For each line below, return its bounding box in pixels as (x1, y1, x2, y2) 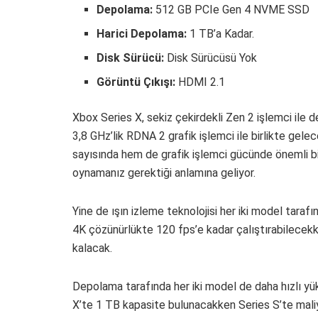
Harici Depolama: (97, 26, 187, 40)
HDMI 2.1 (175, 75, 226, 89)
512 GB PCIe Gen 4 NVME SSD (153, 2, 310, 16)
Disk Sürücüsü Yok (164, 50, 258, 65)
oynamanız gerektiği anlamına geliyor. (72, 165, 256, 180)
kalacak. (72, 241, 112, 255)
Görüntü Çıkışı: (97, 75, 176, 89)
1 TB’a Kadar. (187, 26, 255, 40)
